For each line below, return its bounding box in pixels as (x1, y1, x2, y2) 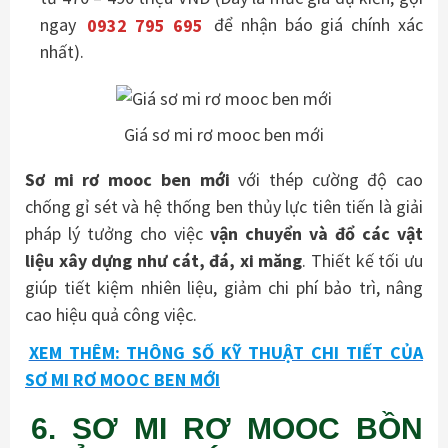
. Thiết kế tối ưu (302, 249, 424, 273)
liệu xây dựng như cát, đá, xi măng (25, 249, 303, 273)
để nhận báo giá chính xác (206, 13, 424, 37)
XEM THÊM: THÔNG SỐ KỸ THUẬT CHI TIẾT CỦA (28, 340, 423, 364)
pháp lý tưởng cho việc (25, 222, 210, 246)
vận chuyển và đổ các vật (210, 222, 423, 246)
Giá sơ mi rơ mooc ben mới (124, 123, 324, 147)
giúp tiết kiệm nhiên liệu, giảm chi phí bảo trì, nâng (25, 276, 423, 300)
